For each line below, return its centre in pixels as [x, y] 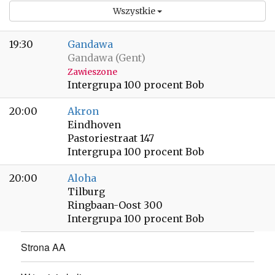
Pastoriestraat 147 [111, 138]
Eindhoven [94, 125]
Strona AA [44, 247]
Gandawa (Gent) [107, 58]
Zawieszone [92, 72]
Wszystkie [135, 11]
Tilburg [86, 192]
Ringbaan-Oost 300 [115, 205]
